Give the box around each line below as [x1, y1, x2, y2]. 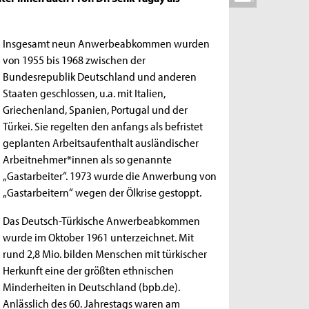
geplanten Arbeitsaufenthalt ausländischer [3, 134, 199, 150]
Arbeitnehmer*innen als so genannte [3, 150, 172, 166]
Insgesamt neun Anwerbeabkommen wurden [3, 34, 210, 50]
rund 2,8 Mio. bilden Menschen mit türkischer [3, 246, 208, 261]
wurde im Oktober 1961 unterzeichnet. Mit [3, 229, 195, 245]
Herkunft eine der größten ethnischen [3, 262, 175, 278]
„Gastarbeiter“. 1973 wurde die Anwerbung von [3, 167, 217, 183]
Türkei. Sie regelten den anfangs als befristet [3, 117, 203, 133]
